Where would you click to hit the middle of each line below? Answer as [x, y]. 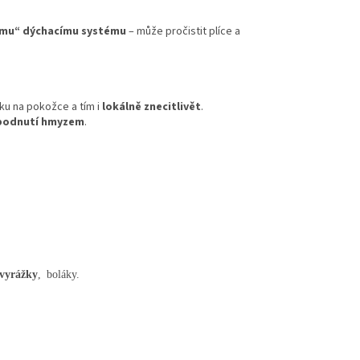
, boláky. [59, 273]
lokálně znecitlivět [151, 107]
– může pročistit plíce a [183, 32]
